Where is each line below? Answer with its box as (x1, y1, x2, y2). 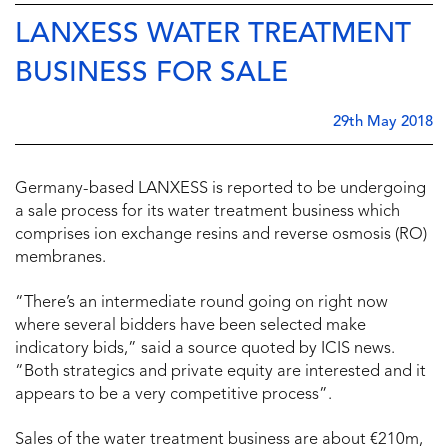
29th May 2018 (333, 115, 433, 131)
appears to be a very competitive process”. (15, 387, 332, 404)
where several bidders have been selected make (15, 318, 366, 335)
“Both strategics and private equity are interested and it (15, 364, 426, 381)
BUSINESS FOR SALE (15, 60, 288, 89)
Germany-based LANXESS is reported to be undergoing (15, 181, 426, 198)
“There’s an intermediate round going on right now (15, 295, 388, 312)
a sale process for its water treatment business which (15, 204, 400, 221)
